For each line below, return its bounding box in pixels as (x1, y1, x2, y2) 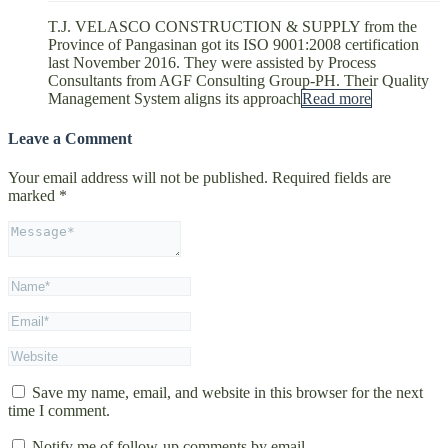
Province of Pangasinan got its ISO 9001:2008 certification (48, 36, 419, 54)
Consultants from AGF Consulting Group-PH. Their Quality (48, 72, 429, 90)
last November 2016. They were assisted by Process (48, 54, 376, 72)
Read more (302, 90, 371, 108)
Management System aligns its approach (48, 90, 301, 108)
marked (8, 186, 59, 204)
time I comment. (8, 401, 110, 419)
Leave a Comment (8, 129, 132, 147)
